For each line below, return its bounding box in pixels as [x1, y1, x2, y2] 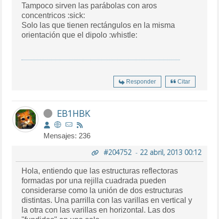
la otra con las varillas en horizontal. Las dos [22, 206, 175, 215]
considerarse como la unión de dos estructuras [22, 186, 183, 195]
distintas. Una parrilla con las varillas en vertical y [22, 196, 193, 205]
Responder [126, 78, 156, 86]
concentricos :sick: [22, 11, 86, 20]
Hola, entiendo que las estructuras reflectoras [22, 167, 178, 175]
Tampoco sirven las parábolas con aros [22, 1, 157, 10]
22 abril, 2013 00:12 [139, 148, 201, 157]
